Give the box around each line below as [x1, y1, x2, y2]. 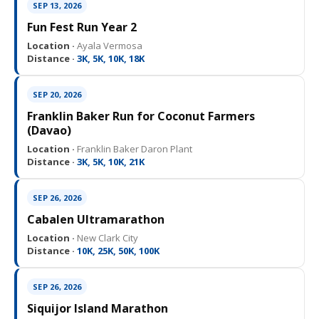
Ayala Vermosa [75, 39, 142, 52]
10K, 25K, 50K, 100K [75, 244, 159, 257]
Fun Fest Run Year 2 [27, 19, 137, 35]
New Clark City [75, 231, 138, 244]
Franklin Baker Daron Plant [75, 142, 192, 155]
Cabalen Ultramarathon [27, 211, 164, 227]
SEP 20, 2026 [33, 89, 81, 100]
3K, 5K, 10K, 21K [75, 155, 145, 168]
